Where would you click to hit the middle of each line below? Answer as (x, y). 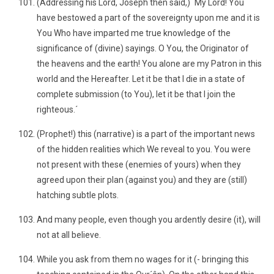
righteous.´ (57, 109)
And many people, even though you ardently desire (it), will (149, 220)
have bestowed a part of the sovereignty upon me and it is (148, 18)
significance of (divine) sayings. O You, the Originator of (143, 48)
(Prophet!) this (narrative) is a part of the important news (146, 134)
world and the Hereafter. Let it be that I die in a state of (141, 79)
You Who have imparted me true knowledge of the (134, 33)
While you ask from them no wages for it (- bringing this (143, 259)
